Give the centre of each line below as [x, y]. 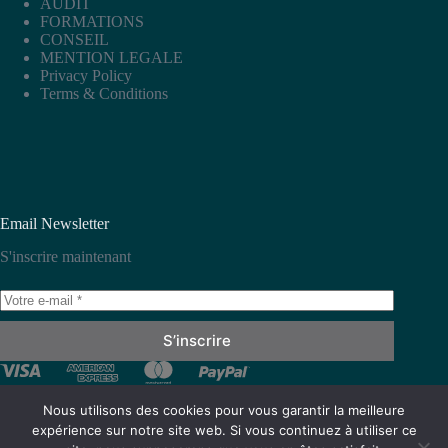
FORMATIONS [92, 22]
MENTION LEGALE [111, 58]
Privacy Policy [86, 76]
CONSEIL [74, 40]
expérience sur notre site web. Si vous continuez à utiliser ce [224, 430]
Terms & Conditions [104, 94]
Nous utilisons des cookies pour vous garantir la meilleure [224, 410]
